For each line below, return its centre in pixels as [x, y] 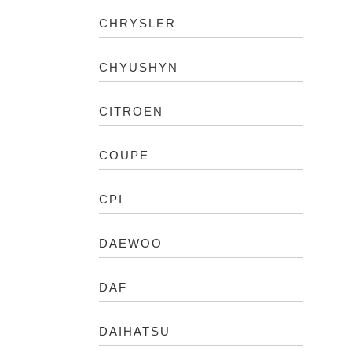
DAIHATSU [135, 331]
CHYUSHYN [139, 67]
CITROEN [131, 111]
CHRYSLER [137, 23]
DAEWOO [131, 243]
